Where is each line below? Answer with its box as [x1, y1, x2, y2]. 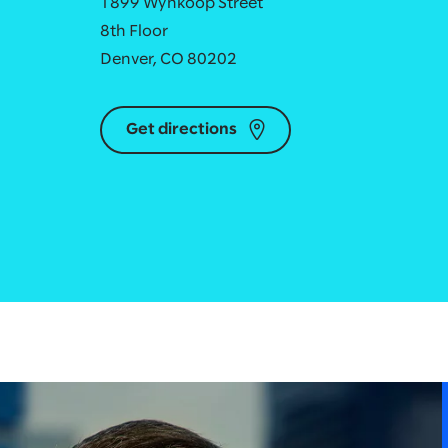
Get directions [125, 122, 237, 137]
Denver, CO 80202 [99, 52, 237, 67]
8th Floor [99, 24, 168, 39]
